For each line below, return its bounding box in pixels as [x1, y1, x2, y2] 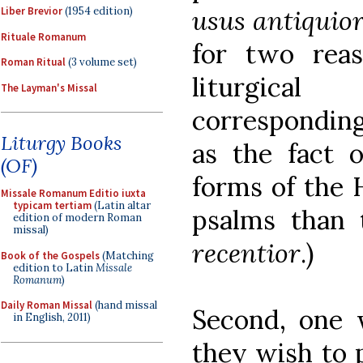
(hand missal [92, 298, 157, 312]
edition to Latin [13, 260, 96, 275]
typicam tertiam [13, 199, 92, 212]
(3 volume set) [66, 55, 137, 69]
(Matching [100, 248, 154, 263]
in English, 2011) [13, 310, 91, 324]
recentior [192, 236, 301, 270]
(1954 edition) [62, 4, 133, 18]
